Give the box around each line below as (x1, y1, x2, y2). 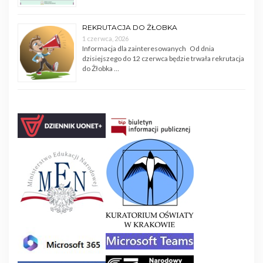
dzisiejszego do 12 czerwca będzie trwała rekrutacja (82, 54, 244, 63)
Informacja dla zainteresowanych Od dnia (82, 44, 214, 53)
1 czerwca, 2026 (82, 35, 129, 43)
